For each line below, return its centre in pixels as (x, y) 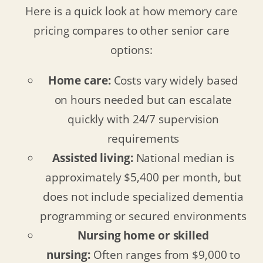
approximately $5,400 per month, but (143, 177)
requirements (143, 139)
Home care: (79, 80)
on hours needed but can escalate (143, 100)
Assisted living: (93, 158)
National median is (183, 158)
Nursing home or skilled (143, 235)
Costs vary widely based (175, 80)
